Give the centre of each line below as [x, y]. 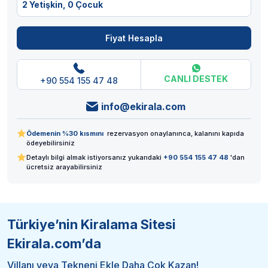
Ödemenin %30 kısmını [67, 134]
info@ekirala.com [143, 107]
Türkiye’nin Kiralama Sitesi [92, 225]
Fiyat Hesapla [134, 38]
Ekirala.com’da [54, 244]
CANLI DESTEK [196, 79]
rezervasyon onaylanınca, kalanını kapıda [176, 134]
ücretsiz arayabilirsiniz [64, 167]
